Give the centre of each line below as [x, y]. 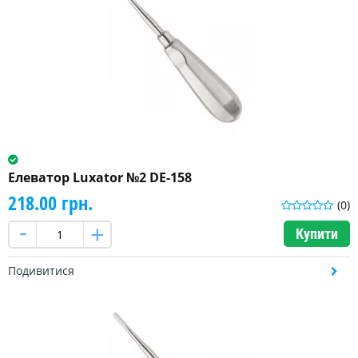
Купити [317, 234]
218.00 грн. [50, 203]
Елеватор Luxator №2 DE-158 [100, 178]
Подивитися [41, 271]
